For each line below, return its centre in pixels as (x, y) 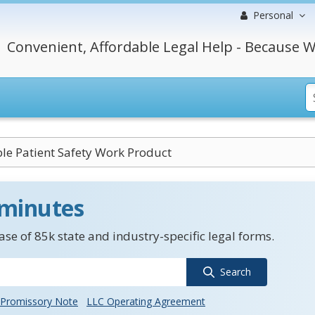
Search (235, 272)
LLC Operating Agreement (146, 301)
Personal (273, 15)
